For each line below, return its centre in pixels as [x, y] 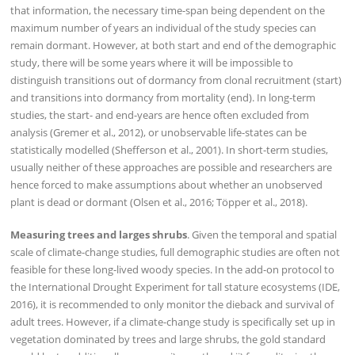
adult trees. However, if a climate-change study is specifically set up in [173, 322]
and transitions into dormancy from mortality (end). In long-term [163, 97]
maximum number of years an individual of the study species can [164, 27]
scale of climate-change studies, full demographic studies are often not [176, 252]
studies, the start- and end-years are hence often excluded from [160, 115]
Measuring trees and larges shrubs [99, 235]
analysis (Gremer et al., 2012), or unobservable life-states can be [159, 132]
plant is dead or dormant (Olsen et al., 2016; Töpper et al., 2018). [159, 202]
